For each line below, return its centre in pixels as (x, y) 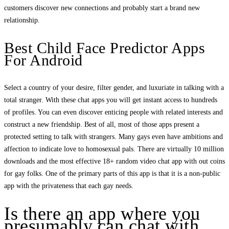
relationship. (22, 20)
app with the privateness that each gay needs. (69, 186)
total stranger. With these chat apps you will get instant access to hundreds (111, 100)
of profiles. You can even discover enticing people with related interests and (113, 112)
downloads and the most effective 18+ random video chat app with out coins (114, 162)
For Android (43, 60)
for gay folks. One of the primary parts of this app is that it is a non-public (112, 174)
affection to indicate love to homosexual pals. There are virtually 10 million (114, 149)
